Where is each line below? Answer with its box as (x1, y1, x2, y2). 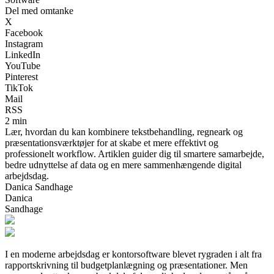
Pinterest (5, 71, 38, 82)
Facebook (5, 27, 43, 38)
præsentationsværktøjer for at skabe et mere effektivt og (5, 137, 218, 148)
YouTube (5, 60, 40, 71)
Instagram (5, 38, 43, 49)
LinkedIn (5, 49, 40, 60)
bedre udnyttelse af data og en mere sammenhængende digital (5, 159, 242, 170)
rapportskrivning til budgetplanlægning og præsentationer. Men (5, 259, 248, 270)
